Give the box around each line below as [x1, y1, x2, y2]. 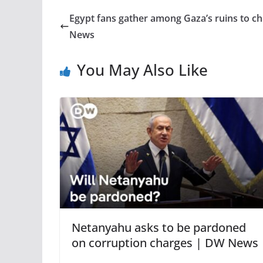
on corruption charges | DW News [72, 235, 258, 251]
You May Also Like [77, 59, 208, 80]
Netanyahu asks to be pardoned [72, 220, 246, 236]
